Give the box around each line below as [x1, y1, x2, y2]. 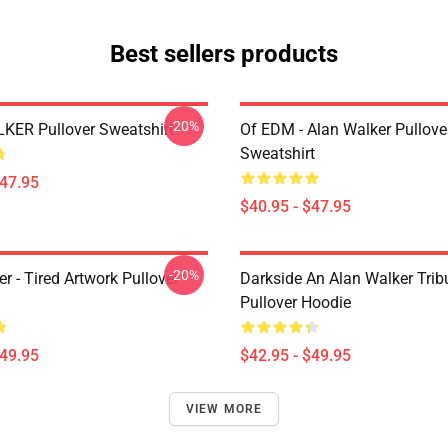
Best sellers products [110, 40, 338, 68]
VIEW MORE [185, 402, 263, 416]
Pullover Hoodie [240, 293, 351, 312]
